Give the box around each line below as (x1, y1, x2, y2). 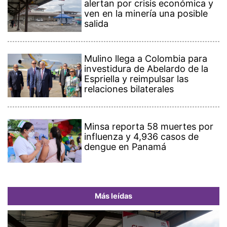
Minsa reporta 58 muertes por (84, 121, 214, 132)
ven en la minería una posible (84, 8, 208, 19)
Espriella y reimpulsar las (84, 73, 189, 84)
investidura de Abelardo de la (84, 63, 209, 74)
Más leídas (95, 191, 132, 201)
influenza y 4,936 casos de (84, 131, 199, 142)
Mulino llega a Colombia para (84, 53, 208, 64)
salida (84, 18, 109, 29)
